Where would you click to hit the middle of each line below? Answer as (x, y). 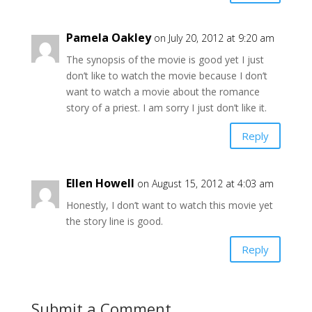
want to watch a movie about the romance (163, 92)
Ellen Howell (100, 184)
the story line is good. (114, 221)
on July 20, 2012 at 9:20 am (214, 38)
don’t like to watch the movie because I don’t (166, 76)
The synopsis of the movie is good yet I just (165, 60)
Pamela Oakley (108, 38)
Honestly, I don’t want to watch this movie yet (169, 205)
